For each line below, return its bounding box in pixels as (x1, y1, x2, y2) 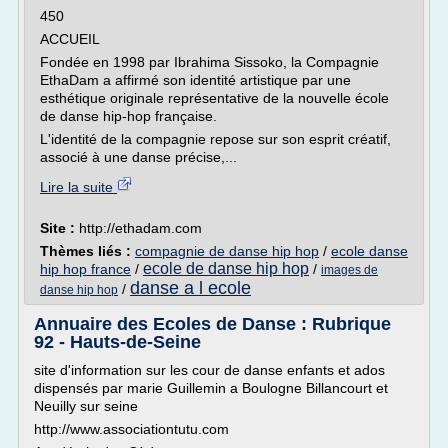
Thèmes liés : (40, 243, 135, 259)
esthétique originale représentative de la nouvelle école (40, 90, 389, 106)
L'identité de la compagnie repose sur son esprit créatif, (40, 131, 391, 147)
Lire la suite (40, 179, 117, 195)
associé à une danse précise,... (40, 149, 237, 165)
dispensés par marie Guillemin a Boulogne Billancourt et (34, 380, 388, 396)
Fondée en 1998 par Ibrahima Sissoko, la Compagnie (40, 54, 379, 70)
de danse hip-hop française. (40, 108, 217, 124)
